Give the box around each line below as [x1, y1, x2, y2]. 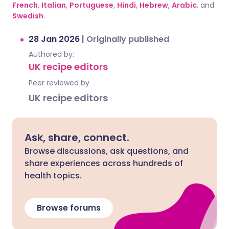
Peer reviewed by [29, 78, 89, 88]
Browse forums [37, 202, 101, 214]
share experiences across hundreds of [25, 157, 183, 169]
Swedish [12, 11, 43, 21]
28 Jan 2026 [29, 33, 82, 45]
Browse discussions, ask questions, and [25, 145, 189, 157]
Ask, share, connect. [25, 130, 129, 145]
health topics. [25, 170, 82, 181]
